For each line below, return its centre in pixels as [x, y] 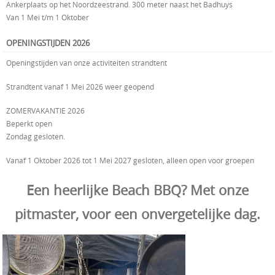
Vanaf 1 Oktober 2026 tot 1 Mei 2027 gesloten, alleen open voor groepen [130, 161]
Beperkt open [29, 124]
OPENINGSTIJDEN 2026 [48, 43]
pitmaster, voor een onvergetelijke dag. [137, 214]
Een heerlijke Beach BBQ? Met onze [137, 190]
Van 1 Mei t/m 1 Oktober [48, 17]
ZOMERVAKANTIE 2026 [45, 111]
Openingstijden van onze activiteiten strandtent [87, 63]
